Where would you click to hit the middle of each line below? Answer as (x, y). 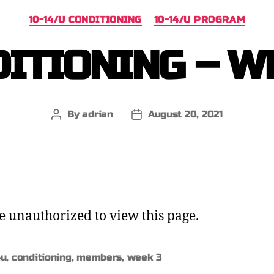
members (99, 257)
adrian (98, 114)
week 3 (145, 257)
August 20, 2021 (185, 114)
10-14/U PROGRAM (200, 20)
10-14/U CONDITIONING (85, 20)
